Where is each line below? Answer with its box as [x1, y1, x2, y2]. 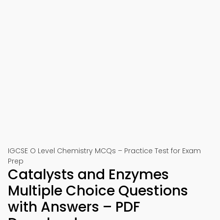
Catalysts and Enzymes [8, 165, 169, 184]
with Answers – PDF [8, 197, 140, 217]
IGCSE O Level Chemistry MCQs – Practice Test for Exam [8, 146, 201, 156]
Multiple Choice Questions [8, 181, 188, 200]
